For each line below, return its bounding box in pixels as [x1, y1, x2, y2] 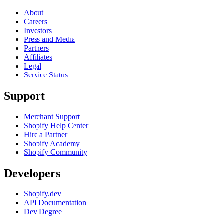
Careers [24, 17, 47, 26]
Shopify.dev [24, 189, 61, 198]
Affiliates [24, 52, 52, 61]
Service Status [24, 70, 68, 79]
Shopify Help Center [24, 121, 88, 130]
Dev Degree [24, 207, 62, 216]
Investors [24, 26, 52, 35]
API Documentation [24, 198, 86, 207]
